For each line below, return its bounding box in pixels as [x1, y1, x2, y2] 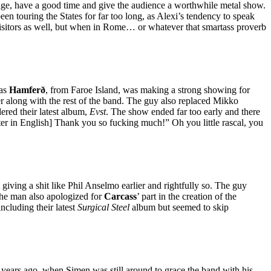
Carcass [104, 191, 137, 202]
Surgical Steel [75, 202, 129, 213]
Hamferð [9, 85, 45, 96]
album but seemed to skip [129, 202, 229, 213]
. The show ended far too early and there [106, 106, 260, 117]
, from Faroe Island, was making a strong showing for [45, 85, 250, 96]
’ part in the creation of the [137, 191, 237, 202]
